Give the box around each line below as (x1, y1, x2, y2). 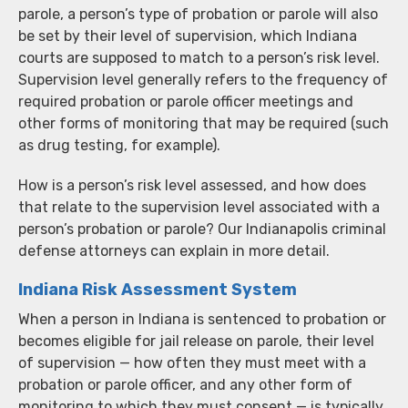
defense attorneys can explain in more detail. (18, 241, 330, 260)
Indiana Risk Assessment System (18, 279, 297, 300)
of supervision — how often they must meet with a (18, 353, 366, 372)
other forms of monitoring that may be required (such (18, 114, 389, 132)
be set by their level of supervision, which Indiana (18, 26, 357, 45)
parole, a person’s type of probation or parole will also (18, 5, 378, 23)
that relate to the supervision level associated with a (18, 198, 380, 216)
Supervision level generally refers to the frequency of (18, 70, 388, 88)
